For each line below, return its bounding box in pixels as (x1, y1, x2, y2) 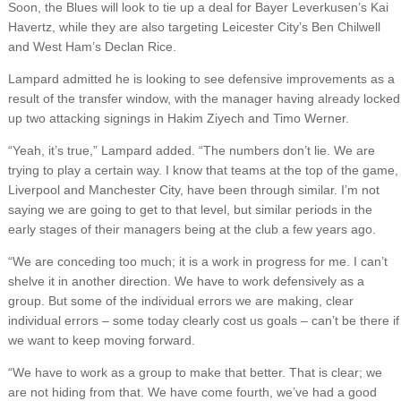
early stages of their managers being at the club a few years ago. (7, 222, 376, 237)
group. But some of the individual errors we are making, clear (7, 294, 354, 309)
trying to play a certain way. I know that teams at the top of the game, (7, 163, 398, 178)
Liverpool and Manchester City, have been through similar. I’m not (7, 183, 380, 198)
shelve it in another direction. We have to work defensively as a (7, 274, 364, 289)
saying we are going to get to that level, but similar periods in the (7, 202, 372, 218)
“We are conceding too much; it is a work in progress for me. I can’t (7, 254, 388, 269)
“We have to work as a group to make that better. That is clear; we (7, 365, 382, 380)
